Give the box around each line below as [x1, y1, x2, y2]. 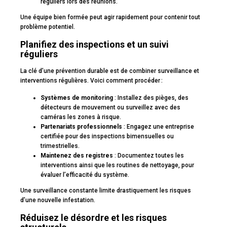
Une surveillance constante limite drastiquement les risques [20, 187, 191, 195]
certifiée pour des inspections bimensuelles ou [41, 133, 174, 140]
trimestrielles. [41, 142, 80, 150]
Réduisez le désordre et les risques [20, 212, 167, 223]
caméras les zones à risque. [41, 113, 121, 121]
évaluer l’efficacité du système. [41, 171, 129, 179]
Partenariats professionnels [41, 123, 122, 131]
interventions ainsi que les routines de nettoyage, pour [41, 162, 194, 169]
